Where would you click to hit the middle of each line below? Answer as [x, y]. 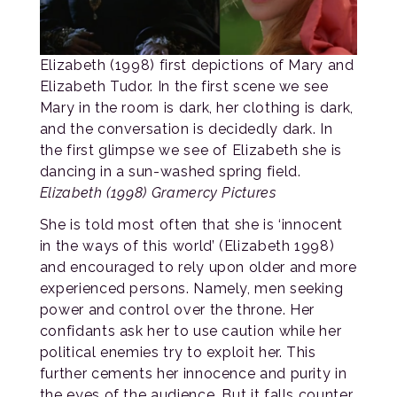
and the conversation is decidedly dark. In [186, 128]
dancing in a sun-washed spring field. [170, 171]
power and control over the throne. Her [177, 309]
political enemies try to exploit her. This [178, 352]
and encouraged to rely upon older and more [198, 267]
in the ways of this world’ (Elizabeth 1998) [187, 245]
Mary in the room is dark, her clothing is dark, [196, 107]
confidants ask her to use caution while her [191, 331]
